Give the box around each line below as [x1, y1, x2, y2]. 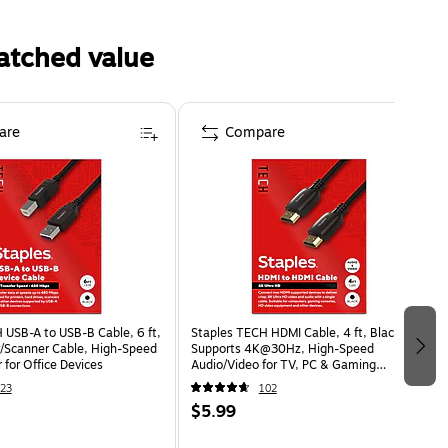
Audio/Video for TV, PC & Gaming [190, 355, 376, 374]
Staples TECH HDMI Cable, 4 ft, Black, [190, 323, 404, 342]
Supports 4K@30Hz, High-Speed [190, 339, 374, 358]
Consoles [190, 371, 242, 390]
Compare [224, 121, 285, 143]
